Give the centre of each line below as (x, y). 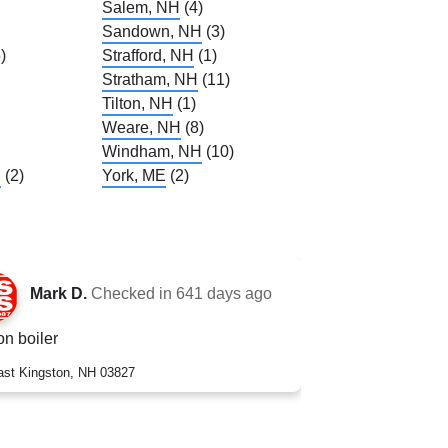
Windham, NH (151, 151)
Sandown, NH (151, 31)
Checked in (133, 293)
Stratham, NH (149, 79)
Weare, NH (141, 127)
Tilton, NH (137, 103)
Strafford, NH (147, 55)
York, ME (133, 175)
